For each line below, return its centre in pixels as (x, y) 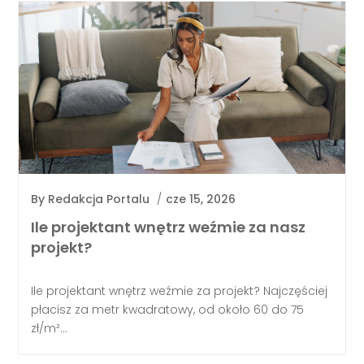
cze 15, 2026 (201, 199)
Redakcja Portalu (99, 199)
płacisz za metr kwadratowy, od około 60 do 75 (168, 309)
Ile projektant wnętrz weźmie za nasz (169, 227)
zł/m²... (50, 328)
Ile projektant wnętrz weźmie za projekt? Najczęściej (180, 290)
